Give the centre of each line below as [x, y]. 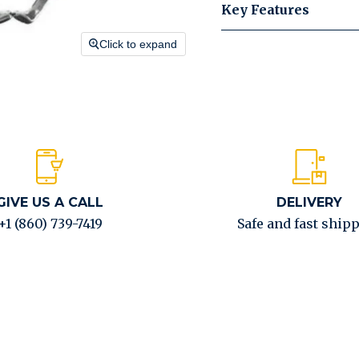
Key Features [265, 10]
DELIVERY [309, 203]
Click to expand [139, 44]
